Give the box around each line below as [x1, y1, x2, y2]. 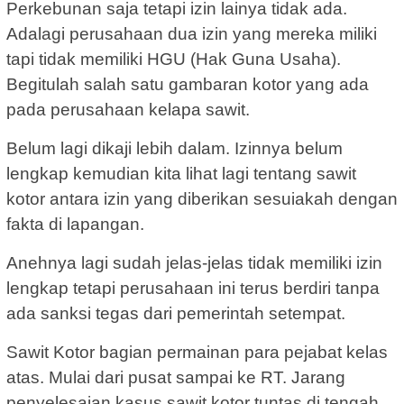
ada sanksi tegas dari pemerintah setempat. [6, 303, 345, 323]
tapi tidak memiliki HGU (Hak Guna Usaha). [6, 49, 341, 69]
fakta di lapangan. [6, 214, 144, 234]
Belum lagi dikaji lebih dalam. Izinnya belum [6, 138, 343, 158]
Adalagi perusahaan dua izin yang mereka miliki [6, 23, 377, 43]
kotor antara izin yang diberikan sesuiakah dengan [6, 188, 398, 208]
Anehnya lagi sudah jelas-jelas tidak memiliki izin [6, 252, 382, 272]
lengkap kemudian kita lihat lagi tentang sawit [6, 163, 356, 183]
